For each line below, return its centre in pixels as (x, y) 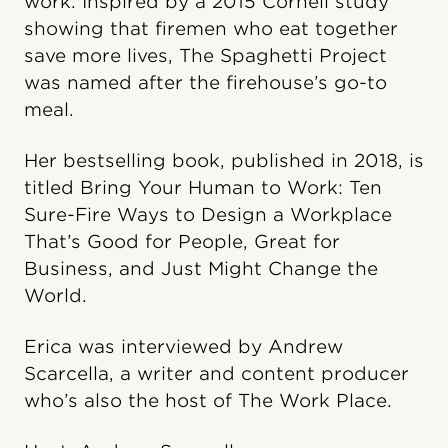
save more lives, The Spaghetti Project (205, 55)
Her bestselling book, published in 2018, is (224, 160)
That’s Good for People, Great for (182, 241)
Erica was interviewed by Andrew (183, 346)
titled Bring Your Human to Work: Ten (203, 187)
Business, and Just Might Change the (201, 268)
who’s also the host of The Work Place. (208, 400)
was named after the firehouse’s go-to (205, 82)
